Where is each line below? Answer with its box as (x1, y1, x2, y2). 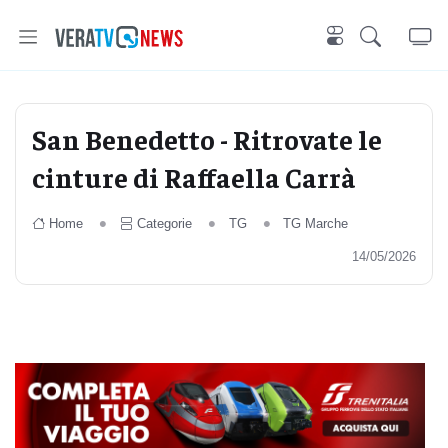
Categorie (136, 216, 192, 231)
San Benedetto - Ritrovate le (32, 121, 382, 156)
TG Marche (283, 216, 349, 231)
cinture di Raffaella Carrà (32, 159, 356, 194)
